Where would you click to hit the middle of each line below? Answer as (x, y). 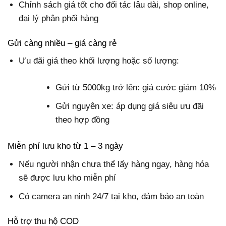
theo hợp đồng (83, 120)
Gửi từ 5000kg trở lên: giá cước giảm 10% (136, 87)
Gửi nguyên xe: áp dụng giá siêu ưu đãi (130, 106)
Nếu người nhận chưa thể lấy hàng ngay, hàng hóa (114, 164)
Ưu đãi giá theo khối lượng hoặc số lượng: (99, 61)
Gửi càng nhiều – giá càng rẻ (62, 43)
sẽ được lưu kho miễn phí (68, 178)
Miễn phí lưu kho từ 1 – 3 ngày (65, 146)
